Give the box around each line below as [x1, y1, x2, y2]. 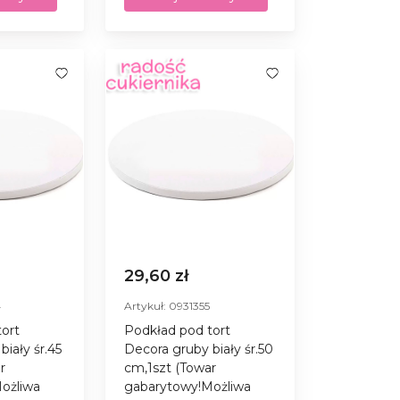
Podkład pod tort [124, 321, 231, 338]
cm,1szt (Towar [124, 359, 217, 376]
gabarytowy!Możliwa [124, 378, 252, 395]
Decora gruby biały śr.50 [124, 340, 274, 357]
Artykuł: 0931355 [124, 298, 211, 312]
